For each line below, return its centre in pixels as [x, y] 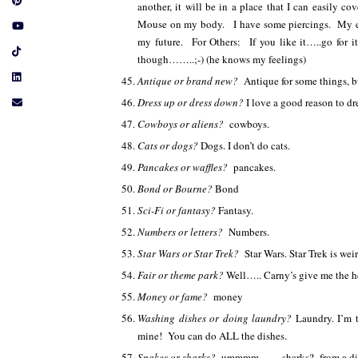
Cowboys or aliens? [183, 124]
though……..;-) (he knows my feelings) [222, 59]
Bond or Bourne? [176, 189]
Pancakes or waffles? [185, 167]
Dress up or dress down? [192, 102]
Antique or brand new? [191, 81]
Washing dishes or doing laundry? [217, 318]
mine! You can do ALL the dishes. [212, 336]
